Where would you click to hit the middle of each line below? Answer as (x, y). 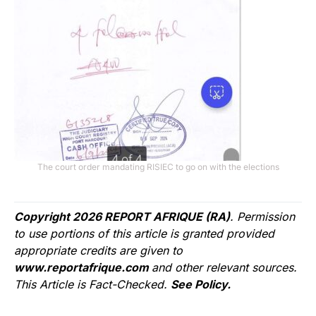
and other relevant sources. (224, 268)
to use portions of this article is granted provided (144, 234)
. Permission (262, 217)
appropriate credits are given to (98, 251)
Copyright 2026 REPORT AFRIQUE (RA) (122, 217)
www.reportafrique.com (83, 268)
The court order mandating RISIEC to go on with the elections (158, 167)
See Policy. (201, 285)
